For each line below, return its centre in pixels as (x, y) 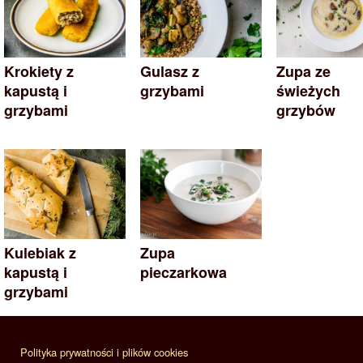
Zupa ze (303, 71)
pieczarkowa (184, 272)
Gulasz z (170, 71)
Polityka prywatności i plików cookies (104, 352)
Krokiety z (39, 71)
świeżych (308, 90)
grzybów (306, 110)
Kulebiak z (40, 252)
